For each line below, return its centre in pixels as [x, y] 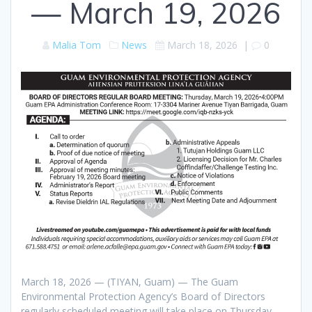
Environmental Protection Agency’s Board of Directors [143, 296]
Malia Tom [77, 45]
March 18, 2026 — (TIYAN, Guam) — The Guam [130, 281]
